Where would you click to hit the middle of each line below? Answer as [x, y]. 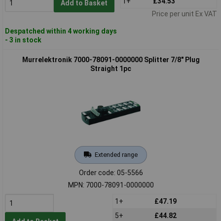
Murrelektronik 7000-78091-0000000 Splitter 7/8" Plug [111, 59]
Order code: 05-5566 [111, 172]
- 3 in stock [23, 40]
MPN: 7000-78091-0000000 [111, 185]
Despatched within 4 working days [61, 31]
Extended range [116, 154]
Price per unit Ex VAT [184, 14]
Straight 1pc [111, 68]
